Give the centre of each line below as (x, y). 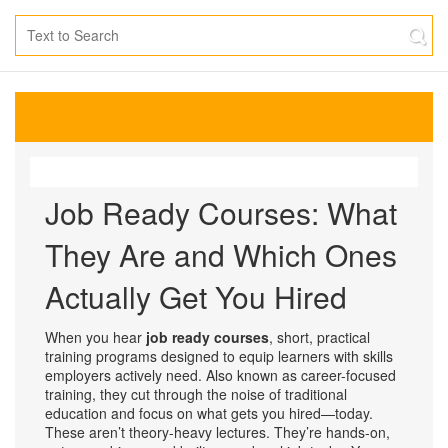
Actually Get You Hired (196, 296)
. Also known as (249, 375)
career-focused (348, 375)
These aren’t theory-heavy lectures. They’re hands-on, (217, 432)
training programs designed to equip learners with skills (219, 356)
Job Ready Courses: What (221, 212)
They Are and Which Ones (221, 254)
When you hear (95, 337)
